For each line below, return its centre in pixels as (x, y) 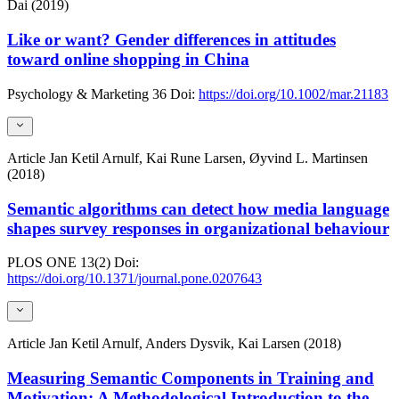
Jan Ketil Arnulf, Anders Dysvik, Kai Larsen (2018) (195, 343)
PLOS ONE (42, 263)
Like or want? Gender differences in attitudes (171, 39)
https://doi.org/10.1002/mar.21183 (293, 94)
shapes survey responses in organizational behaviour (198, 228)
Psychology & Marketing (78, 94)
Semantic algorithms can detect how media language (198, 208)
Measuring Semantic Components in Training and (191, 378)
